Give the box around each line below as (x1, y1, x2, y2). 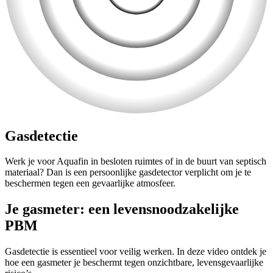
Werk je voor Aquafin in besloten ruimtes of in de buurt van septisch (5, 156, 266, 167)
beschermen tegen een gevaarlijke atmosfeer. (5, 178, 175, 189)
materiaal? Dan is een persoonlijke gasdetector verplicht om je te (5, 167, 251, 178)
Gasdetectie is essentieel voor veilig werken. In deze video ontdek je (5, 246, 266, 257)
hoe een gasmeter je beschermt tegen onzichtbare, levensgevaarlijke (5, 257, 263, 268)
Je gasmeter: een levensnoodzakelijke (5, 201, 239, 218)
